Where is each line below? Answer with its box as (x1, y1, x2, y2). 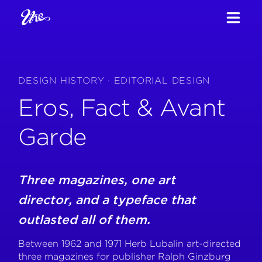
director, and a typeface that (18, 192, 196, 207)
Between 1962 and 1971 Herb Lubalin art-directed (18, 238, 242, 250)
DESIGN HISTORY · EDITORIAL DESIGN (18, 75, 211, 87)
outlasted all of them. (18, 212, 151, 227)
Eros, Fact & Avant (18, 94, 226, 122)
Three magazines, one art (18, 172, 176, 187)
